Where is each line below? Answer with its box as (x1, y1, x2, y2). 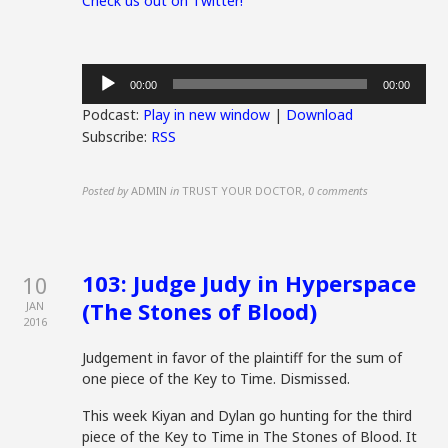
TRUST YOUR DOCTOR (182, 183, 303, 198)
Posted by (82, 183, 129, 198)
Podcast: (82, 105, 144, 124)
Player (81, 85, 122, 104)
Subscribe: (82, 127, 152, 146)
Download (286, 105, 354, 124)
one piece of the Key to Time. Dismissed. (82, 369, 351, 388)
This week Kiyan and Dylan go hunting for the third (82, 406, 413, 425)
